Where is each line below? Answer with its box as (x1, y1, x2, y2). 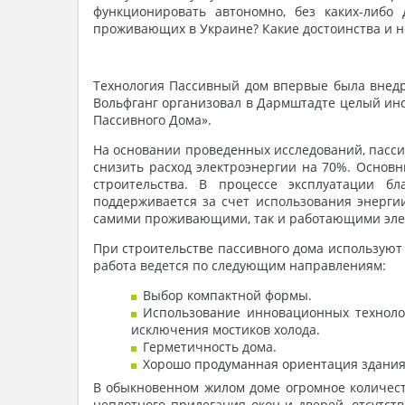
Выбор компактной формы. (143, 287, 312, 305)
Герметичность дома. (143, 338, 277, 356)
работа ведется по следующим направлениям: (93, 257, 386, 275)
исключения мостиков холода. (131, 321, 320, 339)
